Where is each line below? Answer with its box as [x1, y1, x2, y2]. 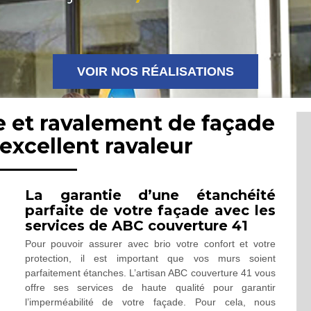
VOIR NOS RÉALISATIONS [77, 65, 234, 78]
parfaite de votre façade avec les [24, 202, 276, 219]
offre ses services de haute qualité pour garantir [24, 282, 276, 293]
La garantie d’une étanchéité [24, 187, 276, 203]
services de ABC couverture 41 [24, 217, 248, 234]
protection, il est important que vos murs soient [24, 253, 276, 264]
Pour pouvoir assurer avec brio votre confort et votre [24, 238, 276, 249]
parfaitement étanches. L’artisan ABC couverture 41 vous [24, 267, 276, 278]
